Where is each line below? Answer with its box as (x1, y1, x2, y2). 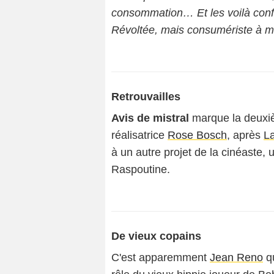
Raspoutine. (111, 163, 170, 176)
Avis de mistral (111, 112, 189, 124)
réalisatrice (111, 129, 168, 141)
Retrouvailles (111, 91, 180, 103)
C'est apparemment (111, 251, 210, 264)
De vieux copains (111, 230, 201, 242)
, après (227, 129, 264, 141)
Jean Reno (210, 251, 263, 264)
